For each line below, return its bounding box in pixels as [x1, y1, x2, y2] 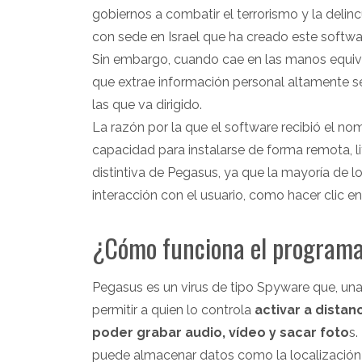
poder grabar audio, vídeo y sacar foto [92, 324, 349, 340]
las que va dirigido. [92, 96, 202, 112]
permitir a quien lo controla [92, 301, 255, 318]
